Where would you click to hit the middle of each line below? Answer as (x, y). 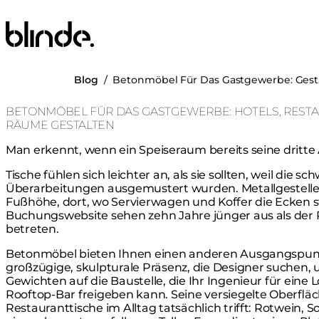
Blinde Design (45, 28)
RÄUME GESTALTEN (60, 125)
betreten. (32, 229)
